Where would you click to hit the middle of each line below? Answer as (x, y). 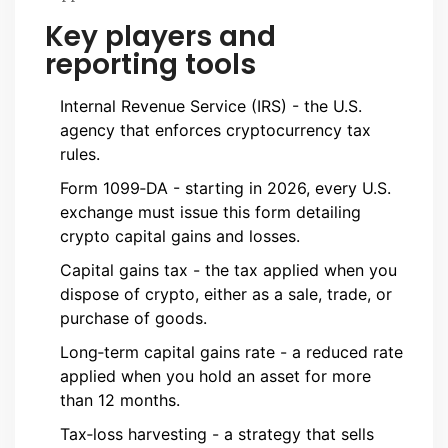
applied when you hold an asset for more (215, 376)
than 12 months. (120, 400)
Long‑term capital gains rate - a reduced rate (231, 352)
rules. (80, 154)
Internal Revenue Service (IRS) (173, 106)
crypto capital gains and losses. (180, 236)
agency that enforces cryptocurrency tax (215, 130)
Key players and (160, 37)
